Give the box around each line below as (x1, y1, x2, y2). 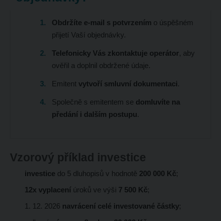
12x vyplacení (24, 185, 71, 194)
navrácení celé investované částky (62, 202, 179, 211)
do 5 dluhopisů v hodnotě (55, 169, 139, 178)
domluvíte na (135, 98, 180, 107)
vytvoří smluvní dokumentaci (78, 79, 178, 88)
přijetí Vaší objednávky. (51, 31, 126, 39)
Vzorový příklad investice (9, 151, 146, 164)
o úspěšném (153, 18, 193, 27)
